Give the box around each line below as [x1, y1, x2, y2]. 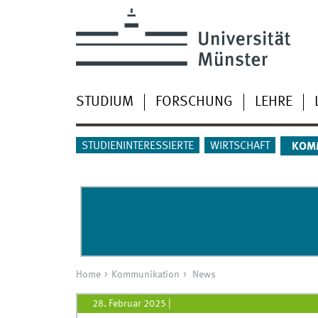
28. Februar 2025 [92, 298, 166, 309]
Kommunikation [111, 270, 180, 280]
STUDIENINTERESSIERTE [81, 141, 194, 153]
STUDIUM [75, 94, 133, 109]
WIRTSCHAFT [209, 141, 270, 153]
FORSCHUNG [155, 94, 233, 109]
